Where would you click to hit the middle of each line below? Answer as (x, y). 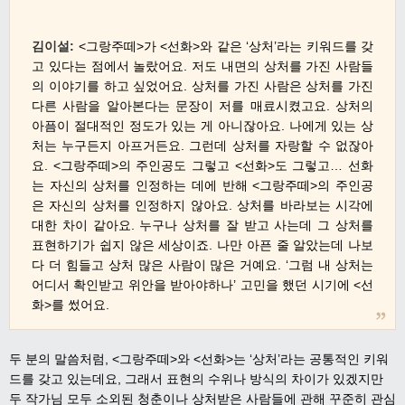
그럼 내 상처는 (331, 265)
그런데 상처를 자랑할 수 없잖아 (282, 146)
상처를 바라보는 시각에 (306, 206)
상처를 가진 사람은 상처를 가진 (283, 86)
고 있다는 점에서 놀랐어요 (108, 66)
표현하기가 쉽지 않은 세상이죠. (122, 245)
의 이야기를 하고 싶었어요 (108, 86)
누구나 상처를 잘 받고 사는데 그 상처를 (257, 226)
